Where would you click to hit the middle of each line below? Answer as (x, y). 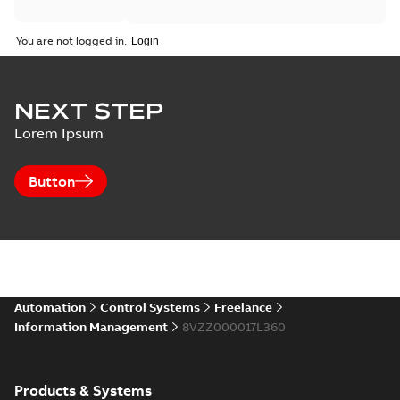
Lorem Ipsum (59, 133)
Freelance (243, 307)
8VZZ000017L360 (234, 327)
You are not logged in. (71, 41)
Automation (50, 307)
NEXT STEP (89, 111)
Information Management (91, 327)
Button (52, 181)
